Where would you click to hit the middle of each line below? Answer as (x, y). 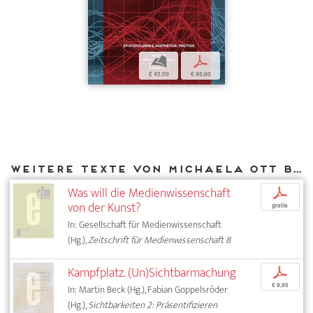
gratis (280, 206)
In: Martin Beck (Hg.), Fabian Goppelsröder (148, 290)
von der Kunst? (105, 208)
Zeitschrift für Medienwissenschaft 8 (160, 240)
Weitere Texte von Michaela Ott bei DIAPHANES (297, 168)
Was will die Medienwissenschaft (150, 194)
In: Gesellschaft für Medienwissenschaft (145, 225)
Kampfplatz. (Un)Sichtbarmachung (152, 273)
